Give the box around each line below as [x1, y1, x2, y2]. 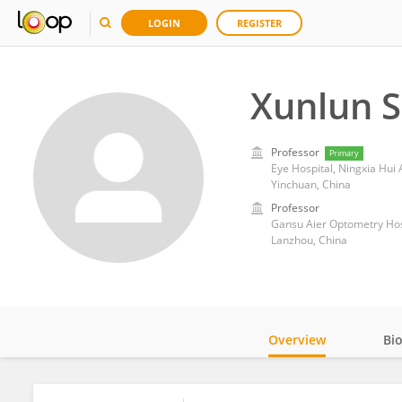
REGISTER [237, 16, 282, 30]
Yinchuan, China [270, 177, 351, 192]
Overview [268, 331, 326, 348]
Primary [328, 147, 359, 159]
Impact [295, 380, 337, 398]
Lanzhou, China [270, 232, 347, 248]
